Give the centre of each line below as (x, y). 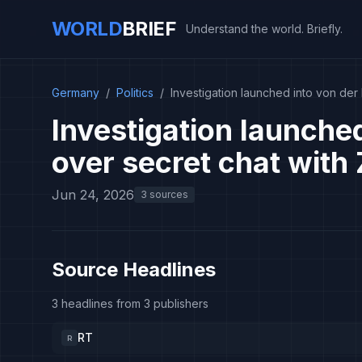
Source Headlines (134, 269)
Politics (135, 93)
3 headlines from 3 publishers (130, 303)
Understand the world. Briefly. (264, 29)
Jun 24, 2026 (93, 195)
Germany (76, 93)
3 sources (164, 194)
